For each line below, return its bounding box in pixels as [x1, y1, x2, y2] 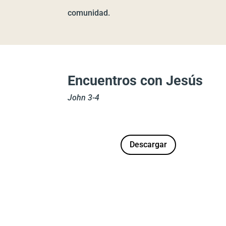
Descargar [129, 140, 167, 150]
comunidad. [68, 8, 110, 18]
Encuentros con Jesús [68, 73, 203, 89]
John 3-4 [68, 93, 100, 102]
